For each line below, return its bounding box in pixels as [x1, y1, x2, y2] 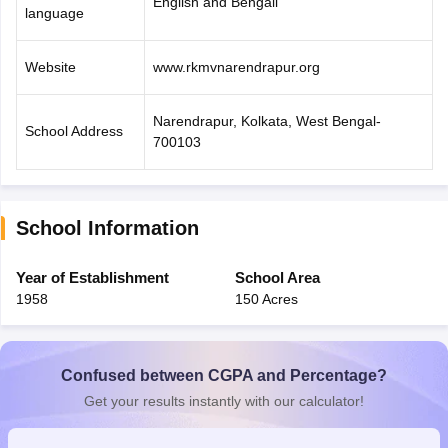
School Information [15, 217, 199, 239]
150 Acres [234, 291, 298, 307]
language [24, 5, 84, 21]
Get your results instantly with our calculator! [84, 393, 364, 409]
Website [24, 59, 76, 75]
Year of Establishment [15, 269, 169, 286]
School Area [234, 269, 320, 286]
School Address [24, 123, 123, 139]
